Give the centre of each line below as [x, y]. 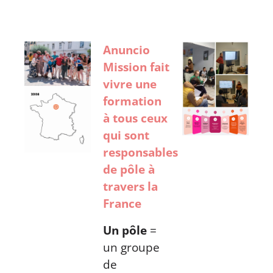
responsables [141, 152]
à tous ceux [136, 118]
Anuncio [127, 50]
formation [133, 101]
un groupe [132, 247]
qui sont [126, 135]
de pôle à [129, 169]
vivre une [130, 84]
